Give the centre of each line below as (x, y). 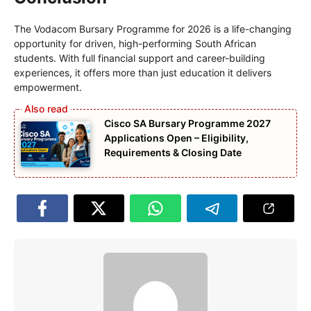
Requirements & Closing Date (173, 152)
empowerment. (48, 87)
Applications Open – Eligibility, (176, 137)
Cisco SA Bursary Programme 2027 (187, 123)
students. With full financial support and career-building (140, 58)
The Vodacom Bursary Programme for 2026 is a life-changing (153, 28)
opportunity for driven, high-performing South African (135, 43)
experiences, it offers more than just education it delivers (143, 72)
